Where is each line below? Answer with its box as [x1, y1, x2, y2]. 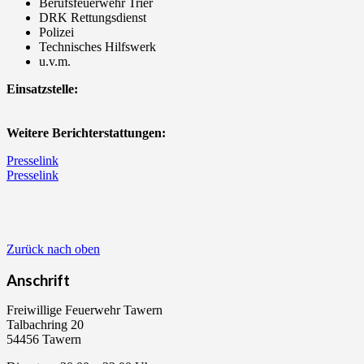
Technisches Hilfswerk [39, 40, 156, 54]
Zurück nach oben [6, 242, 100, 256]
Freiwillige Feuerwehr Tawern [6, 303, 162, 318]
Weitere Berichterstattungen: [6, 126, 166, 140]
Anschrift [6, 271, 70, 289]
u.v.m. [39, 54, 71, 68]
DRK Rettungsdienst [39, 11, 146, 24]
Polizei [39, 25, 74, 39]
